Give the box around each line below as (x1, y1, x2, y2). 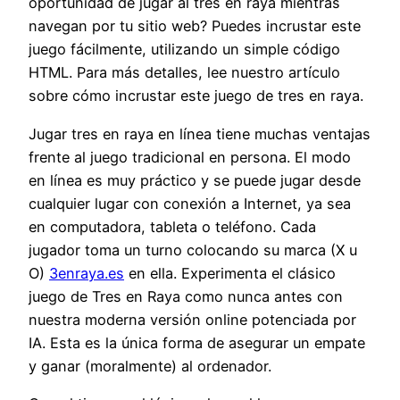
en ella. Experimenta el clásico (124, 263, 336, 282)
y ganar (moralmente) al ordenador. (29, 356, 271, 375)
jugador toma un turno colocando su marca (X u (29, 240, 357, 259)
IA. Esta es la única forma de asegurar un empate (29, 333, 365, 352)
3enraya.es (49, 263, 124, 282)
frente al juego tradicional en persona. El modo (29, 147, 351, 166)
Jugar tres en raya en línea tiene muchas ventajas (29, 124, 371, 143)
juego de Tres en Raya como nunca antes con (29, 287, 343, 305)
